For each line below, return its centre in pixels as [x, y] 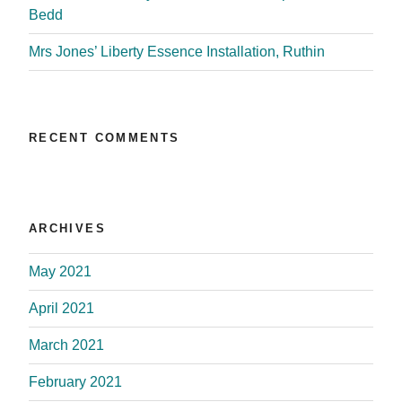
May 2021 [60, 271]
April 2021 [61, 308]
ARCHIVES [67, 229]
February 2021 [75, 381]
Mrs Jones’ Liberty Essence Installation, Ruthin [177, 51]
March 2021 [66, 345]
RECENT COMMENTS [105, 137]
